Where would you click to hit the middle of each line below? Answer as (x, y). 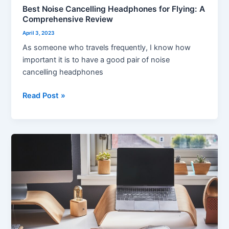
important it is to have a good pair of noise (96, 60)
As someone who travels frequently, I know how (107, 48)
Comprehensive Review (68, 19)
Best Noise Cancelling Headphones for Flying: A (114, 9)
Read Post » (44, 96)
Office (33, 176)
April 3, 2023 (39, 33)
